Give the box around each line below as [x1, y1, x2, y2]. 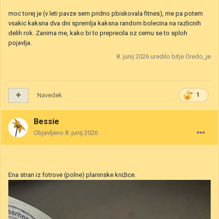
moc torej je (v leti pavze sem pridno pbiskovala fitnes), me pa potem [8, 10, 203, 18]
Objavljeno [34, 129, 65, 137]
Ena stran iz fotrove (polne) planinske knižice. [8, 171, 136, 179]
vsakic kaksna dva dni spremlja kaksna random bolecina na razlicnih [8, 20, 201, 27]
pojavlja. [8, 39, 33, 47]
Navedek [37, 91, 62, 99]
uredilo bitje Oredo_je [149, 53, 211, 61]
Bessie [34, 117, 59, 127]
